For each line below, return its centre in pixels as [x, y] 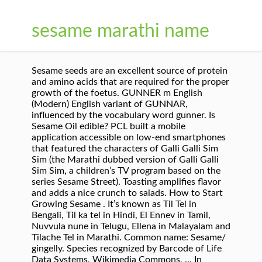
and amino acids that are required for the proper [130, 82]
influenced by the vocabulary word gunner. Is [123, 115]
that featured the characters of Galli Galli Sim [125, 149]
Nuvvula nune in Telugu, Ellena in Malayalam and [131, 226]
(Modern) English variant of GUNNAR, [110, 104]
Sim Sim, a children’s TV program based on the [126, 171]
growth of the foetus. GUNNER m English [117, 93]
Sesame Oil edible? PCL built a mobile [108, 126]
